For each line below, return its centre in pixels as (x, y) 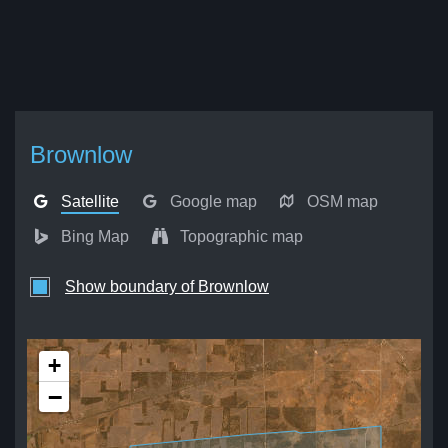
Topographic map (241, 236)
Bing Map (95, 236)
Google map (213, 201)
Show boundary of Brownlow (167, 286)
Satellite (90, 201)
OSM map (343, 201)
